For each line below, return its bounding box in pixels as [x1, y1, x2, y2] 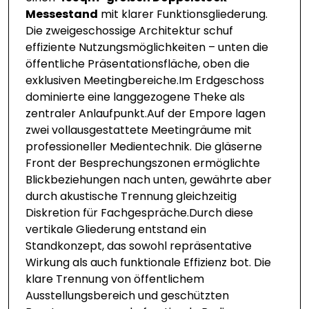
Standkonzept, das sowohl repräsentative [26, 238, 252, 254]
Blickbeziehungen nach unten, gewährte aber [26, 172, 272, 188]
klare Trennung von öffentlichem [26, 271, 204, 287]
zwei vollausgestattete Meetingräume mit [26, 122, 252, 138]
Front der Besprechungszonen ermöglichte [26, 155, 260, 171]
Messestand [26, 6, 98, 22]
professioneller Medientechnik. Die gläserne [26, 139, 262, 154]
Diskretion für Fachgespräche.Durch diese [26, 205, 253, 221]
